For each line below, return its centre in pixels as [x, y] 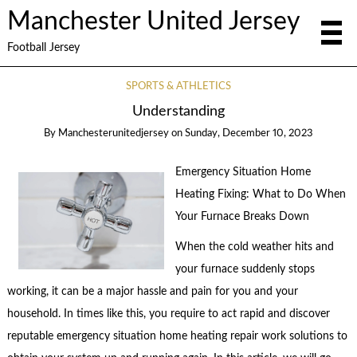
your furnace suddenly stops [245, 270]
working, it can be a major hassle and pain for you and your [152, 292]
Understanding [178, 112]
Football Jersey [43, 47]
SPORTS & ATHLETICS [178, 86]
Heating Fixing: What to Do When [260, 194]
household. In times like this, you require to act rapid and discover [168, 314]
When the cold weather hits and [254, 247]
